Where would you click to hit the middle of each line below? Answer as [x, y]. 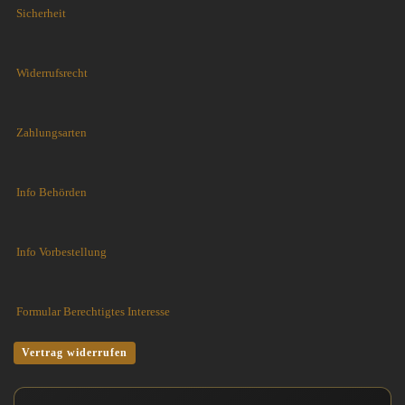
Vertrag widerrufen [75, 352]
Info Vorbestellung [61, 251]
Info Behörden [52, 192]
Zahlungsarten [52, 132]
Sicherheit [41, 13]
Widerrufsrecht [52, 72]
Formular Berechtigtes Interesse [93, 311]
